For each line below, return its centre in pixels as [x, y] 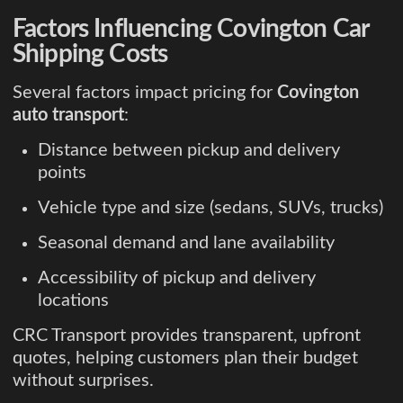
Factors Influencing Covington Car [191, 28]
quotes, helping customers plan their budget [185, 358]
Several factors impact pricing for [145, 92]
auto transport [68, 115]
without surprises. [83, 380]
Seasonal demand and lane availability [186, 242]
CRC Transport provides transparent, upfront [187, 335]
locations [73, 300]
